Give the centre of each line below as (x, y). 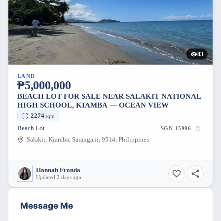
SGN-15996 (176, 129)
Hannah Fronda (58, 170)
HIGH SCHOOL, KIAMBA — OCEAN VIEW (93, 105)
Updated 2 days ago (59, 177)
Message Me (47, 206)
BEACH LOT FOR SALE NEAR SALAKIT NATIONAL (109, 96)
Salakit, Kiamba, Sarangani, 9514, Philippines (88, 140)
